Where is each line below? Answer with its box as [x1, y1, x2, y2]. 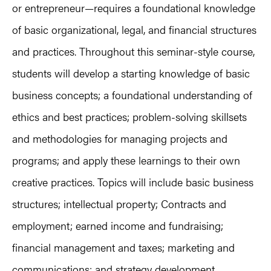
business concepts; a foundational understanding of [12, 87, 252, 102]
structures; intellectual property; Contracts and [12, 195, 226, 211]
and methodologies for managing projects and [12, 130, 227, 146]
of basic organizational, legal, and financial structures [12, 21, 256, 37]
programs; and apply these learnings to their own [12, 152, 240, 168]
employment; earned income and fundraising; [12, 217, 223, 233]
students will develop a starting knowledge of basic [12, 65, 250, 80]
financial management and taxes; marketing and [12, 239, 235, 255]
